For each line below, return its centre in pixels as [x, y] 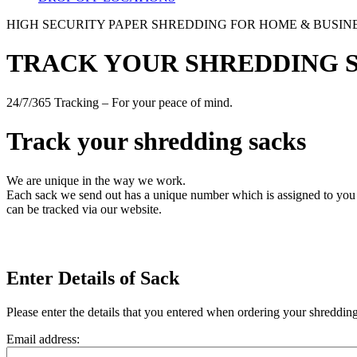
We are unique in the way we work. [96, 180]
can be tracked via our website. [84, 209]
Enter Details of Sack [93, 278]
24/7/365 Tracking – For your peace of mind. [120, 102]
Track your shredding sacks [156, 141]
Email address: [43, 339]
